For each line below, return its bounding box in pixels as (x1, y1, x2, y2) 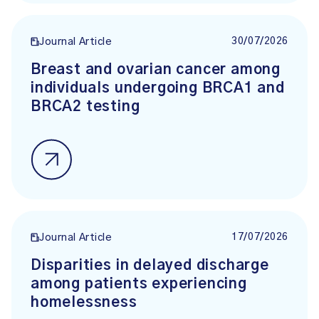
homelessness (31, 296, 137, 310)
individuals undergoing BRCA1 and (31, 81, 285, 95)
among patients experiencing (31, 277, 247, 291)
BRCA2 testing (31, 100, 140, 114)
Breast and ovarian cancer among (31, 63, 281, 77)
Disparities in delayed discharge (31, 258, 269, 273)
